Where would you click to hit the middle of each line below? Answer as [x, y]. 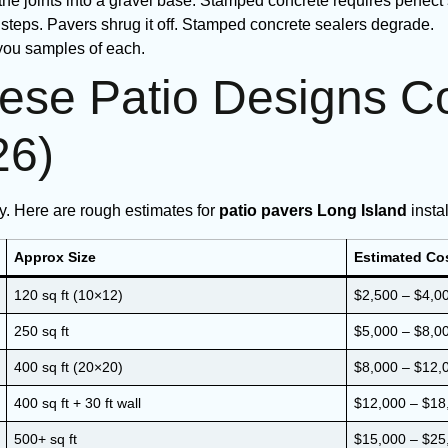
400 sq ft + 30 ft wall [78, 403]
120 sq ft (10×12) [69, 295]
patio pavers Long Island [313, 210]
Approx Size [55, 257]
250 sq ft [42, 331]
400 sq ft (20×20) [69, 367]
